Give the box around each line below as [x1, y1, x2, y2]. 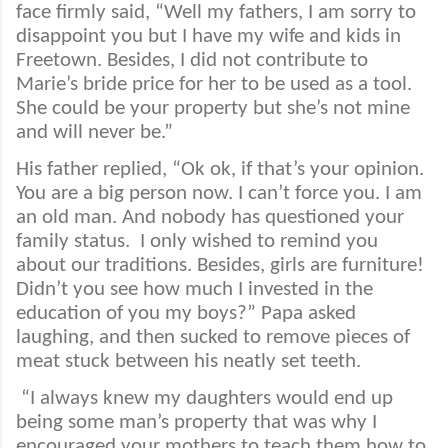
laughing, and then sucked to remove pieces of [16, 327, 410, 349]
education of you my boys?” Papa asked [16, 303, 356, 325]
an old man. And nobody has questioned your [16, 207, 404, 229]
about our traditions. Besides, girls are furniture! [16, 255, 424, 277]
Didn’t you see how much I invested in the [16, 279, 373, 301]
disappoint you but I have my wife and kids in [16, 25, 401, 47]
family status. [16, 231, 130, 253]
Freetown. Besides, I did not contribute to [16, 49, 368, 71]
